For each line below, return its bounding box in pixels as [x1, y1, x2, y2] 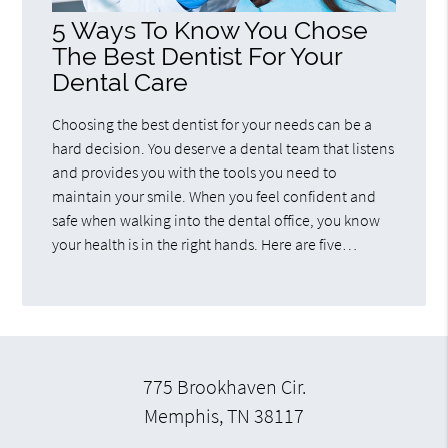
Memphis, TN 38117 [144, 404, 304, 429]
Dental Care [52, 67, 189, 97]
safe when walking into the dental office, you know [52, 209, 381, 230]
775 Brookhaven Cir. [142, 375, 306, 400]
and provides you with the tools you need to [52, 161, 338, 182]
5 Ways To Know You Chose [52, 15, 369, 45]
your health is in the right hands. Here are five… [52, 233, 358, 254]
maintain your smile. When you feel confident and [52, 185, 377, 206]
